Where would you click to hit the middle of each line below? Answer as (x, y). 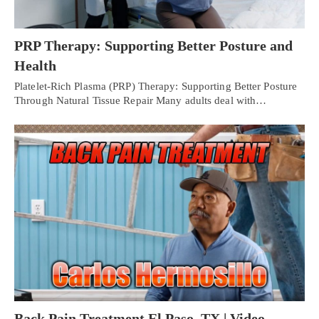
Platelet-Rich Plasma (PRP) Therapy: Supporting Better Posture (156, 86)
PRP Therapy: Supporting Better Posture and (153, 45)
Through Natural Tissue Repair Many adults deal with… (141, 100)
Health (35, 65)
